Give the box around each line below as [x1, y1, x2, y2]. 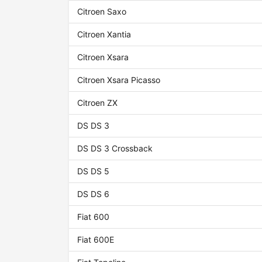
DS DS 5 [77, 166, 110, 177]
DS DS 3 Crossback [77, 143, 153, 154]
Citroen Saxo [77, 6, 127, 17]
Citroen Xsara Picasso [77, 75, 161, 85]
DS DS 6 [77, 189, 110, 199]
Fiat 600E [77, 235, 115, 245]
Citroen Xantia [77, 29, 132, 40]
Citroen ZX [77, 98, 118, 108]
